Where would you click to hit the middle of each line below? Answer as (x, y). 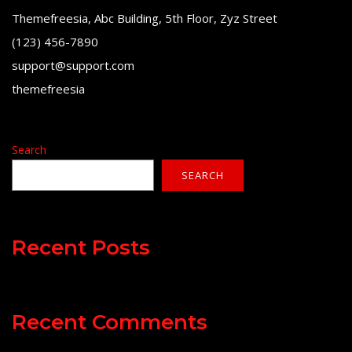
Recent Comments (110, 322)
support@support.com (73, 65)
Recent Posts (81, 247)
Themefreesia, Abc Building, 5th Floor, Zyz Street (145, 18)
